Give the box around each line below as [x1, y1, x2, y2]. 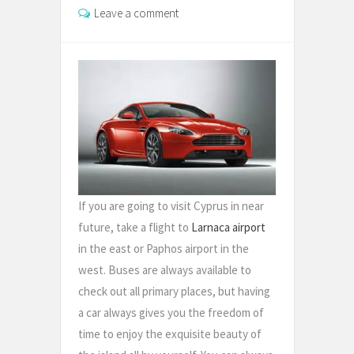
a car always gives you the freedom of [78, 304, 264, 320]
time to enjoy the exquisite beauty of [78, 326, 262, 341]
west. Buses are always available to [78, 262, 251, 277]
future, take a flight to [78, 219, 191, 235]
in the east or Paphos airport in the [78, 240, 249, 256]
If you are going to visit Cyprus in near [78, 198, 264, 213]
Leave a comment [94, 6, 179, 21]
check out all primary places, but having [78, 283, 270, 299]
